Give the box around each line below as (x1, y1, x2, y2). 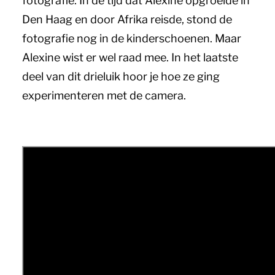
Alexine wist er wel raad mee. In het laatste (22, 51, 238, 64)
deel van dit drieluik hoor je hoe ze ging (22, 70, 220, 83)
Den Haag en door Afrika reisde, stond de (22, 13, 232, 26)
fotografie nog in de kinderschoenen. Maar (22, 32, 241, 45)
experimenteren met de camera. (22, 89, 186, 102)
